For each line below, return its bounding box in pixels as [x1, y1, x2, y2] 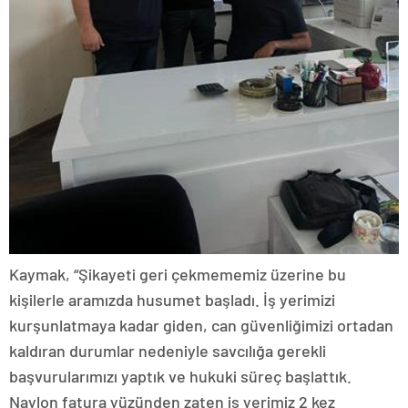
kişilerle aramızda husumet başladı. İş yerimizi [9, 289, 335, 310]
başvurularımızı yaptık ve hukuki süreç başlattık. [9, 365, 352, 386]
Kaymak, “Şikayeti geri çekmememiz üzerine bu [9, 263, 346, 284]
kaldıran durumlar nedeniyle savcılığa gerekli [9, 340, 326, 361]
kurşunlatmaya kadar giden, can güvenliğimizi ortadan [9, 314, 393, 335]
